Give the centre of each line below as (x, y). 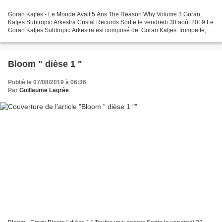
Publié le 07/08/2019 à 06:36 (47, 82)
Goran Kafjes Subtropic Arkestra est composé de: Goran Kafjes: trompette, (107, 30)
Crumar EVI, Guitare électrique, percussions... (69, 38)
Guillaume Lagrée (44, 90)
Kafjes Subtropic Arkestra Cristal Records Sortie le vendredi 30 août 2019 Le (111, 22)
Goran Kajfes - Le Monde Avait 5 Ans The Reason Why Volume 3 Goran (104, 14)
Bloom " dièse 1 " (45, 64)
